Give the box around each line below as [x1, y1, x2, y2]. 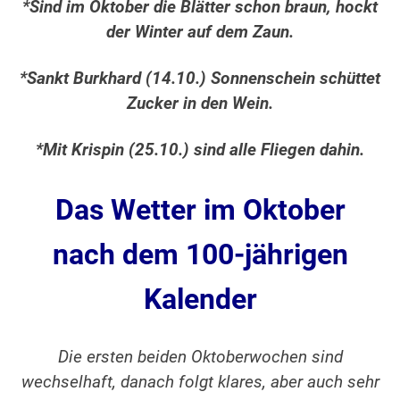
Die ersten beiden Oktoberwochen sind [57, 347, 343, 368]
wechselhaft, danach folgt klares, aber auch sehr [21, 372, 379, 393]
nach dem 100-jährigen [52, 237, 348, 272]
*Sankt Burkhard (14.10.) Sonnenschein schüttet [20, 69, 380, 89]
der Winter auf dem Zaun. [106, 22, 294, 43]
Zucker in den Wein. [127, 94, 273, 114]
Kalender [143, 282, 257, 317]
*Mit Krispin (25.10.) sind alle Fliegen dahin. [36, 140, 364, 161]
